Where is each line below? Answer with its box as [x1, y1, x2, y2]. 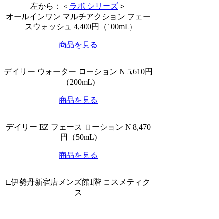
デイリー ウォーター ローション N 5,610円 [4, 67, 153, 76]
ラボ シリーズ [69, 1, 118, 10]
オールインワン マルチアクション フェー [6, 12, 151, 21]
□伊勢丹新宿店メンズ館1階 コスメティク [6, 177, 150, 186]
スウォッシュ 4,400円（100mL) [24, 22, 132, 31]
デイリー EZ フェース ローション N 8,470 [6, 122, 151, 131]
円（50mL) [60, 132, 97, 141]
